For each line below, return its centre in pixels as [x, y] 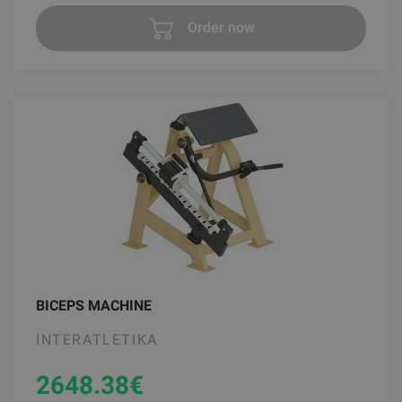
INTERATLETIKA [97, 340]
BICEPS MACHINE [94, 306]
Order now [219, 27]
